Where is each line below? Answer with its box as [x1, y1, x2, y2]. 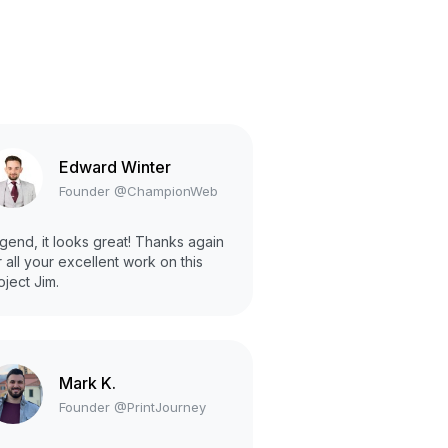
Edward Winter [59, 156, 171, 177]
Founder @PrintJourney [59, 398, 206, 415]
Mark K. [59, 372, 116, 393]
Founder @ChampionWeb [59, 182, 218, 199]
